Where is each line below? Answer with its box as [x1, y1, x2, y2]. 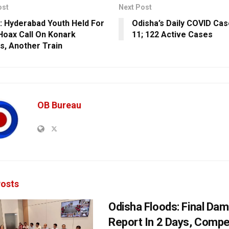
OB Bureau [37, 99, 81, 110]
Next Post [118, 3, 152, 11]
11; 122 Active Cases [131, 29, 213, 39]
